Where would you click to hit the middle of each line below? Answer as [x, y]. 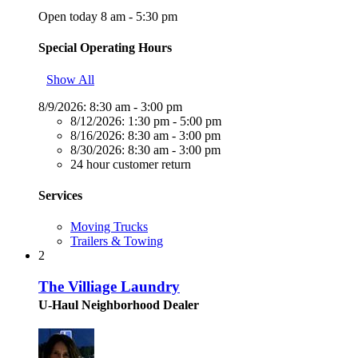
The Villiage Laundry [109, 286]
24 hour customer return [131, 164]
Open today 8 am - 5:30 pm [108, 17]
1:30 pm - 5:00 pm [175, 121]
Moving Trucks [109, 227]
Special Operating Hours [105, 48]
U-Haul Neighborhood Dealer [119, 304]
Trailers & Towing [117, 241]
